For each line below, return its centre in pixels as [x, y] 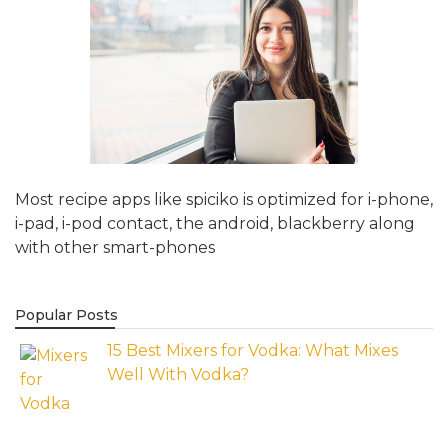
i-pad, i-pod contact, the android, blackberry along [215, 224]
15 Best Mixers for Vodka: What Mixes [252, 351]
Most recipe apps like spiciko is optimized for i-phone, [224, 200]
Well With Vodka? [178, 375]
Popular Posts [66, 315]
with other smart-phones [115, 248]
